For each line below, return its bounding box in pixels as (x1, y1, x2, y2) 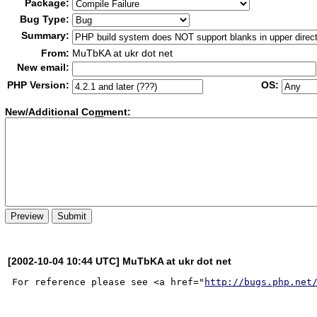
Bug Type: (20, 13, 70, 25)
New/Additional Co (5, 106, 96, 118)
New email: (17, 62, 70, 73)
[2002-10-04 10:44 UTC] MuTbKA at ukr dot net (8, 255, 232, 267)
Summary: (21, 30, 70, 41)
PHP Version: (7, 79, 70, 91)
